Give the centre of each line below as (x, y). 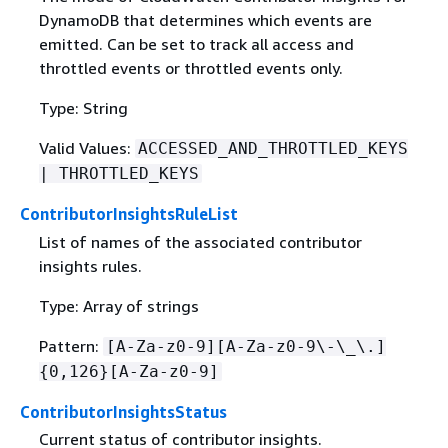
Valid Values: (86, 148)
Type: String (83, 108)
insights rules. (90, 265)
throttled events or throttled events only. (190, 68)
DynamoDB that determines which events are (205, 20)
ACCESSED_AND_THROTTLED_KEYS (272, 149)
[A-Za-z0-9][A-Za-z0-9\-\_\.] (245, 346)
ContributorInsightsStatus (123, 411)
